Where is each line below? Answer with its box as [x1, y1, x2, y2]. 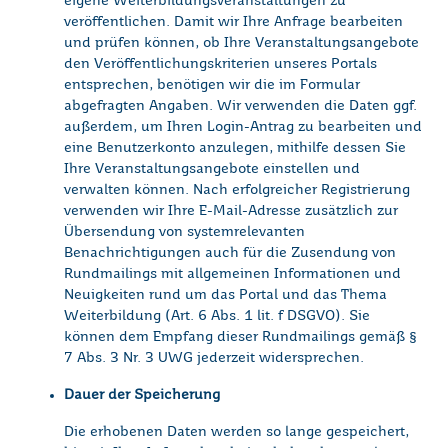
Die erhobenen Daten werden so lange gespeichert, [64, 425, 409, 440]
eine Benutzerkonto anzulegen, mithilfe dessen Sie [64, 141, 406, 156]
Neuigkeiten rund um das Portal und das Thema [64, 288, 387, 303]
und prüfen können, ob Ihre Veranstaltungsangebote [64, 36, 419, 51]
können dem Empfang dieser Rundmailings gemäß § [64, 330, 417, 345]
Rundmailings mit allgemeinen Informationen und [64, 267, 401, 282]
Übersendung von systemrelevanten [64, 225, 305, 240]
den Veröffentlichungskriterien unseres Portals [64, 57, 377, 72]
